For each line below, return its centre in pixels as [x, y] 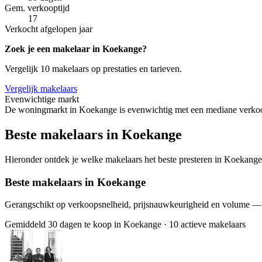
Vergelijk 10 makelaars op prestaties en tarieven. [93, 69]
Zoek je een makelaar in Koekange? [76, 49]
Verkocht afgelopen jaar [49, 29]
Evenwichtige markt [42, 99]
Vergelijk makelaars [41, 89]
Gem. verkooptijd [37, 8]
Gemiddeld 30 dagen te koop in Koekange [83, 225]
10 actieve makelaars [207, 225]
